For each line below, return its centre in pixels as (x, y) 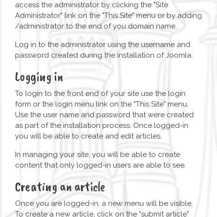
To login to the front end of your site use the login (100, 94)
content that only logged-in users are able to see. (101, 165)
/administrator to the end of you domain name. (96, 26)
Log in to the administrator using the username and (103, 45)
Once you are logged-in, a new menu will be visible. (104, 204)
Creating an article (60, 186)
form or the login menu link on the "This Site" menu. (102, 104)
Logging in (39, 77)
